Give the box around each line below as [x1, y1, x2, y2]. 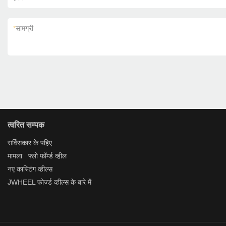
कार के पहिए [22, 139, 52, 147]
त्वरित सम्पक [8, 121, 44, 129]
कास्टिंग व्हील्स [17, 165, 52, 173]
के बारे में [71, 178, 91, 186]
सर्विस [8, 139, 22, 147]
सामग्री [16, 24, 33, 32]
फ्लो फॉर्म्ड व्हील [28, 152, 67, 160]
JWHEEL [8, 178, 35, 186]
